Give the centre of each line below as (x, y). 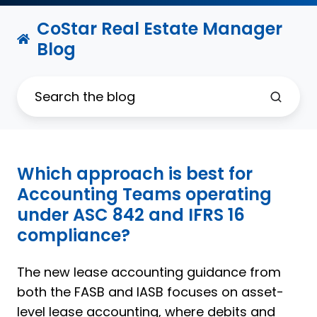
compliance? (74, 236)
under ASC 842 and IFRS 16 (131, 215)
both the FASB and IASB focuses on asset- (150, 292)
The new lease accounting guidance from (149, 272)
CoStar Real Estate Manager (160, 28)
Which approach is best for (135, 174)
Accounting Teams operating (144, 195)
